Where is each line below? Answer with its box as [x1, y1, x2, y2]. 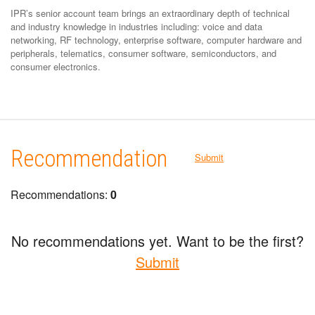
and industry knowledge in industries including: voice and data [11, 19, 262, 33]
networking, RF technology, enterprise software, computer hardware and [11, 32, 302, 46]
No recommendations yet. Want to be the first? [11, 230, 304, 251]
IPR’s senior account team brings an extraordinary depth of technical [11, 6, 290, 20]
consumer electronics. [11, 59, 101, 73]
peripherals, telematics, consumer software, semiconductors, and [11, 46, 276, 60]
